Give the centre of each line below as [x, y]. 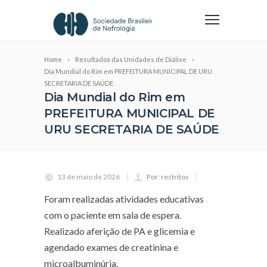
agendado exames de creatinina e [111, 247]
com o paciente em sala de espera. [113, 215]
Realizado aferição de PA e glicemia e [119, 231]
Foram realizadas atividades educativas [124, 199]
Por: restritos [168, 177]
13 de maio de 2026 [89, 177]
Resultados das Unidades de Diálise [131, 59]
